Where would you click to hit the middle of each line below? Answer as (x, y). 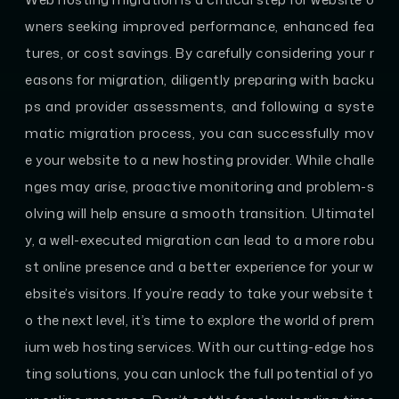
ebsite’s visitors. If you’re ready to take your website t (199, 293)
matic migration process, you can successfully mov (199, 133)
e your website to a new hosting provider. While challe (199, 159)
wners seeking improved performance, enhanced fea (199, 26)
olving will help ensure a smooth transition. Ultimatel (199, 213)
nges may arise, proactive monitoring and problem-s (199, 186)
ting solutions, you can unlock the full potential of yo (199, 373)
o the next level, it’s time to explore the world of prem (199, 320)
